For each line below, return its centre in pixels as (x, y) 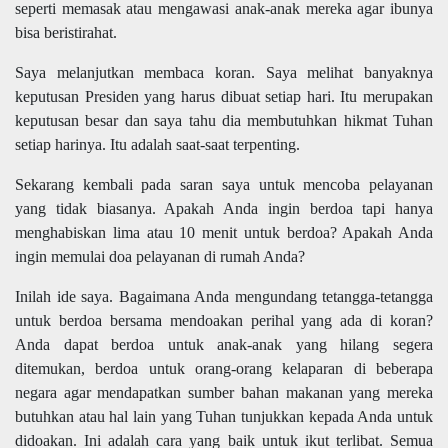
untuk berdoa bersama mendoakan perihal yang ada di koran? (224, 321)
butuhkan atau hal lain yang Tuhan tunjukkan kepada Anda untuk (224, 417)
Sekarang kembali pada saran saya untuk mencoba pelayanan (224, 185)
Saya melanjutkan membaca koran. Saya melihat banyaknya (224, 73)
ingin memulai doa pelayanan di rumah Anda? (160, 257)
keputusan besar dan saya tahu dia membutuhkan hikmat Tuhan (224, 121)
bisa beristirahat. (66, 33)
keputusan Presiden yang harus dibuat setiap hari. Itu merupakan (224, 97)
